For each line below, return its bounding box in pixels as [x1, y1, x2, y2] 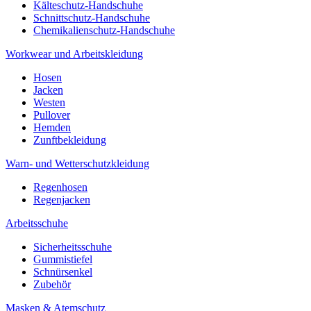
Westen [33, 96, 65, 109]
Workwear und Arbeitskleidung [6, 48, 143, 60]
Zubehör [33, 278, 71, 291]
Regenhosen [33, 181, 87, 194]
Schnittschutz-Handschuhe [33, 12, 150, 24]
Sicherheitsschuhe [33, 241, 112, 253]
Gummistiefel [33, 253, 92, 266]
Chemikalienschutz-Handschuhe [33, 24, 175, 37]
